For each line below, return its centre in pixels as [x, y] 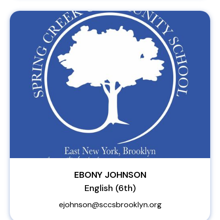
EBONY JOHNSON [110, 175]
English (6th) [110, 188]
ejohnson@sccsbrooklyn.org [110, 205]
